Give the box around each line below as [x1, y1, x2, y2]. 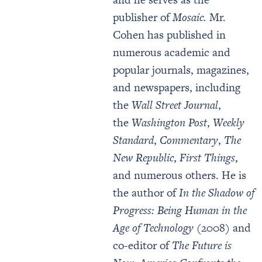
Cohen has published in [113, 27, 226, 43]
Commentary [160, 132, 218, 148]
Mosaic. [173, 9, 206, 25]
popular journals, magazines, [113, 62, 249, 78]
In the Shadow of [179, 185, 254, 201]
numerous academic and [113, 44, 230, 60]
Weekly [213, 115, 244, 130]
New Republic [113, 150, 174, 166]
